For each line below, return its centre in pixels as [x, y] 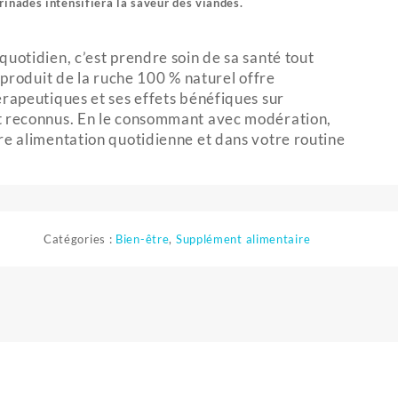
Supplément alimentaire [243, 239]
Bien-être [143, 239]
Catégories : [80, 239]
